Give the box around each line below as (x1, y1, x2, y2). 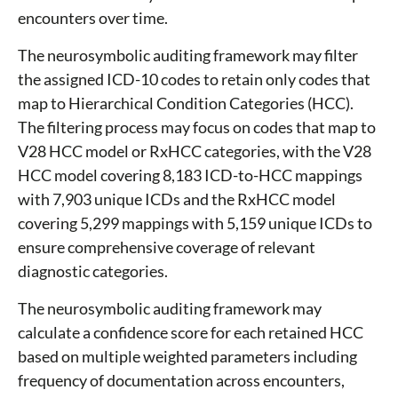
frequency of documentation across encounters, (18, 370, 345, 391)
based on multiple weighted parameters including (18, 346, 357, 367)
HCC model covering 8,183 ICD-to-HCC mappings (18, 165, 362, 186)
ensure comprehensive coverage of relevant (18, 237, 315, 258)
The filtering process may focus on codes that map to (18, 117, 376, 138)
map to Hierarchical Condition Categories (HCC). (18, 93, 354, 114)
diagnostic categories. (18, 261, 168, 282)
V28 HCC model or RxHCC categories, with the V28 (18, 141, 371, 162)
